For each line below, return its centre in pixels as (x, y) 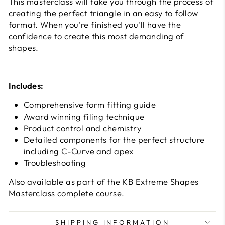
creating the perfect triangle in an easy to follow (103, 13)
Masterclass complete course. (67, 193)
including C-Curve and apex (79, 151)
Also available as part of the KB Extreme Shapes (104, 182)
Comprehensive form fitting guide (90, 105)
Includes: (26, 86)
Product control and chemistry (83, 128)
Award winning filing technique (84, 116)
